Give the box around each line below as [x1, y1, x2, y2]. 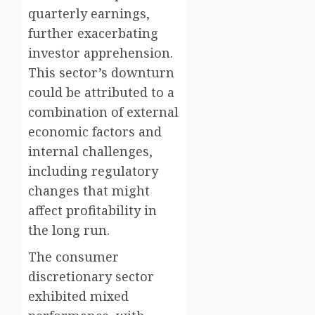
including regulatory [28, 162, 158, 180]
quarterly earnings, [28, 5, 150, 22]
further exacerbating [28, 25, 158, 42]
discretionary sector [28, 268, 154, 285]
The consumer [28, 248, 119, 266]
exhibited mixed [28, 288, 129, 305]
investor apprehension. [28, 44, 173, 62]
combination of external [28, 103, 179, 121]
